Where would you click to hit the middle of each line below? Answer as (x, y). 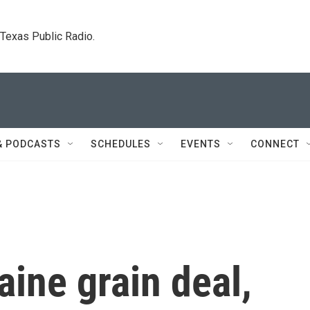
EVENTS (201, 144)
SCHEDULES (121, 144)
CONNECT (275, 144)
